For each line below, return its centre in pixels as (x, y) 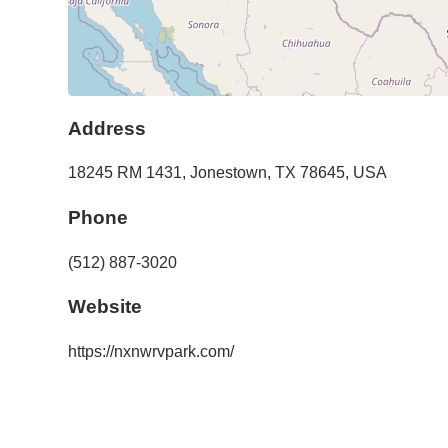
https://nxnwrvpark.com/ (151, 352)
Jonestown (228, 173)
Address (107, 128)
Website (105, 307)
